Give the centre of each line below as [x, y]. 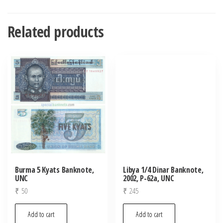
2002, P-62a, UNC [149, 178]
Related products [56, 31]
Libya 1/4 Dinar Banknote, [163, 170]
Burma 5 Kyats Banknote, [55, 170]
